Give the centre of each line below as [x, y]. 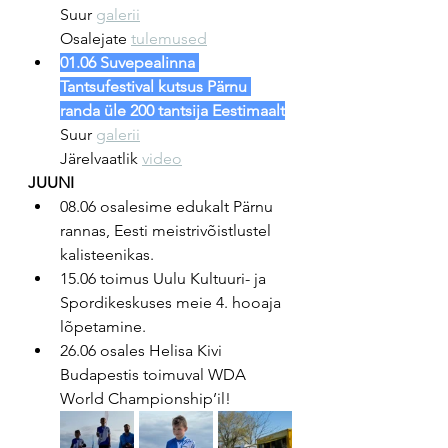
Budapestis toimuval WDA [155, 374]
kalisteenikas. [107, 254]
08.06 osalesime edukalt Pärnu [168, 206]
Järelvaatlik [101, 158]
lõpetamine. [103, 326]
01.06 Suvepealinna [129, 62]
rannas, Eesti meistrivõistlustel [167, 230]
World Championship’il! [145, 398]
